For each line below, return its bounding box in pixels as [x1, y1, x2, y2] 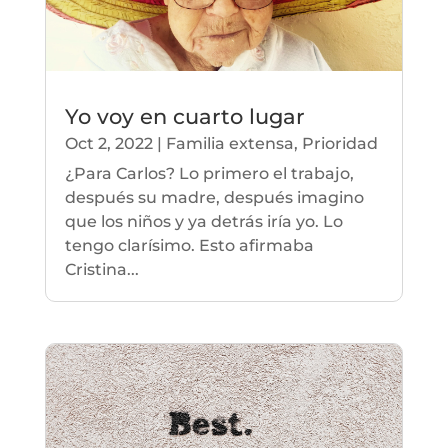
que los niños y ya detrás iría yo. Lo [64, 211, 343, 231]
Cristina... [64, 259, 139, 279]
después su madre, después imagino [64, 187, 364, 207]
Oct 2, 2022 [64, 133, 153, 153]
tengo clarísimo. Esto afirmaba [64, 235, 314, 255]
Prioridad [301, 133, 378, 153]
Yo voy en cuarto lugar [64, 103, 305, 129]
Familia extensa [165, 133, 294, 153]
